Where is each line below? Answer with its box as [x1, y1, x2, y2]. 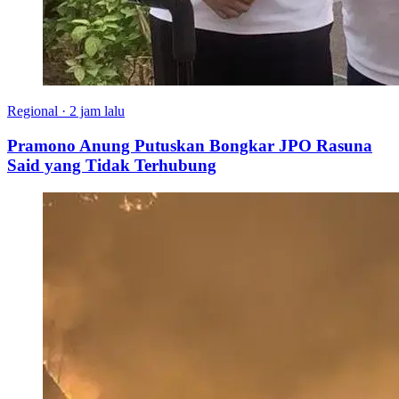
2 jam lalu [69, 103, 125, 119]
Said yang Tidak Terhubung [7, 156, 216, 175]
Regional [7, 103, 58, 119]
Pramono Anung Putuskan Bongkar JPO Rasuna [7, 136, 372, 156]
